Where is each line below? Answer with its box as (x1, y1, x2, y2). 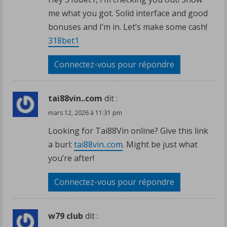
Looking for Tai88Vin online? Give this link (48, 125, 208, 136)
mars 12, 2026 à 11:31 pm (48, 108, 122, 117)
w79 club (48, 210, 83, 221)
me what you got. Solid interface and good (48, 7, 208, 19)
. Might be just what (123, 138, 198, 150)
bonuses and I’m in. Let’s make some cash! (48, 21, 207, 32)
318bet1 (48, 34, 79, 46)
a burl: (48, 138, 74, 150)
